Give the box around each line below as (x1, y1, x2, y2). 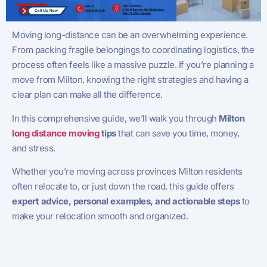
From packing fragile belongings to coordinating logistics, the (12, 44, 254, 56)
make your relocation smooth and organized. (12, 210, 188, 222)
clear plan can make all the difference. (12, 89, 163, 101)
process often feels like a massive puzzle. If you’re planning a (12, 59, 254, 71)
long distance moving (12, 127, 99, 139)
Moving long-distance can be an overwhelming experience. (12, 29, 248, 41)
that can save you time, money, (116, 127, 239, 139)
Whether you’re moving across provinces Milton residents (12, 165, 243, 177)
